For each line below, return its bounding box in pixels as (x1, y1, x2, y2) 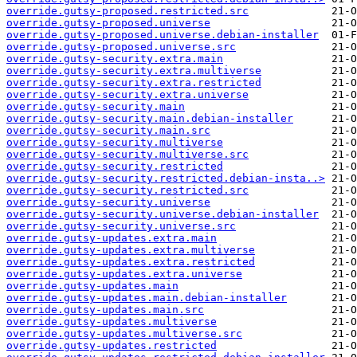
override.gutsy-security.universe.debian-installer (6, 208, 319, 221)
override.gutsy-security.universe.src (6, 220, 236, 233)
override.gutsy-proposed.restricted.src (6, 5, 249, 18)
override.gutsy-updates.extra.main (6, 232, 217, 245)
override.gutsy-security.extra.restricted (6, 76, 261, 89)
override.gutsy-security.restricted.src (6, 184, 249, 197)
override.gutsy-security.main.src (6, 124, 210, 137)
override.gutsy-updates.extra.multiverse (6, 244, 255, 257)
